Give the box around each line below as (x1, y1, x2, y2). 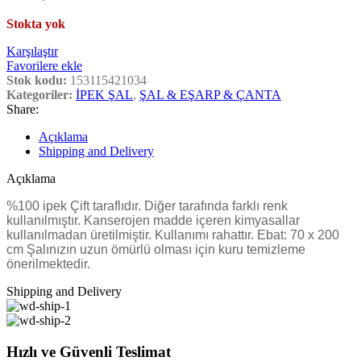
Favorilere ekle (6, 59, 82, 73)
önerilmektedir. (6, 257, 90, 272)
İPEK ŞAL (76, 88, 133, 102)
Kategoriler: (6, 88, 73, 102)
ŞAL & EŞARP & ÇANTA (139, 88, 281, 102)
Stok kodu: (6, 73, 70, 88)
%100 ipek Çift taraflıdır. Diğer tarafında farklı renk (6, 199, 288, 214)
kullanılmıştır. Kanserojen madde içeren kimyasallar (6, 214, 300, 228)
